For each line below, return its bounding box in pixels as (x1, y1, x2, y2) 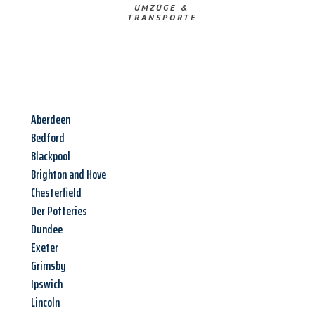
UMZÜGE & (134, 2, 190, 13)
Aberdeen (31, 110, 70, 130)
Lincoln (31, 292, 60, 313)
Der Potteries (31, 201, 87, 221)
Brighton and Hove (31, 165, 106, 185)
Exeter (31, 238, 58, 258)
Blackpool (31, 146, 70, 167)
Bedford (31, 128, 65, 148)
